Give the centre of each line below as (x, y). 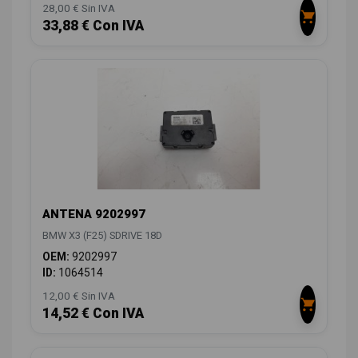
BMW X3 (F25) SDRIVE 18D (102, 236)
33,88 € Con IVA (93, 25)
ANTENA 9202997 (94, 215)
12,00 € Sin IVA (79, 296)
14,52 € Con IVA (93, 314)
